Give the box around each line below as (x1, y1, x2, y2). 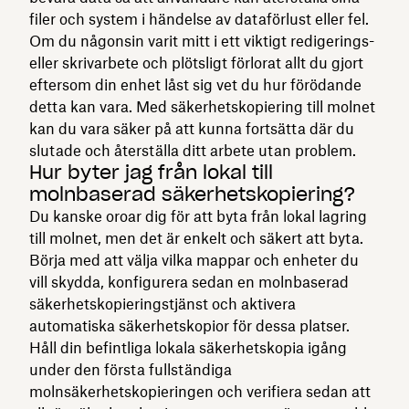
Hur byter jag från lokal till (29, 160, 273, 184)
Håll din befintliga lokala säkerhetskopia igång (29, 338, 347, 357)
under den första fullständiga (29, 360, 232, 379)
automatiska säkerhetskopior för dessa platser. (29, 316, 350, 335)
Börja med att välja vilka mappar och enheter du (29, 250, 359, 269)
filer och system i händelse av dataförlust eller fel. (29, 9, 369, 28)
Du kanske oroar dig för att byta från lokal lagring (29, 206, 367, 225)
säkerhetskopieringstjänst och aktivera (29, 294, 296, 313)
